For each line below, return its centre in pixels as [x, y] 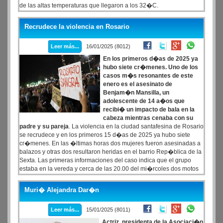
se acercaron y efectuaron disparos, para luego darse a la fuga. [105, 177]
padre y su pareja [44, 126]
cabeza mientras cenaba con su [148, 118]
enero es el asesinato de [138, 84]
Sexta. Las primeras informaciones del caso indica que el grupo [105, 160]
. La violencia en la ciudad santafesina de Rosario [136, 126]
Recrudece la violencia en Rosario [77, 27]
